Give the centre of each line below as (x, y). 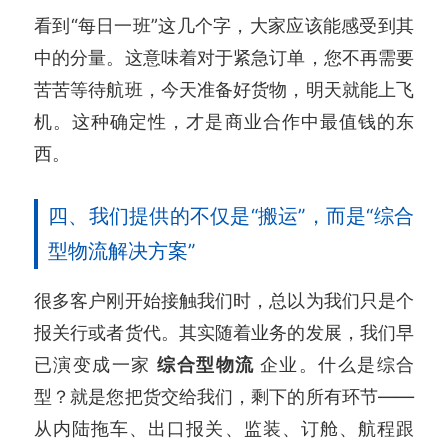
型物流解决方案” (121, 250)
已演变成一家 (96, 363)
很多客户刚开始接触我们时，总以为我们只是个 (224, 299)
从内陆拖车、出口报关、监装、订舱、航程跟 (224, 427)
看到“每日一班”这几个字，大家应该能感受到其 (224, 24)
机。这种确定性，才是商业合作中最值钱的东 (224, 120)
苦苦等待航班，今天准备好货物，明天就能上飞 (224, 88)
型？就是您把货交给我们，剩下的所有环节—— (224, 395)
